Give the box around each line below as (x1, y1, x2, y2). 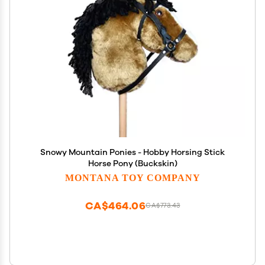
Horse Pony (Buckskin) (88, 158, 177, 169)
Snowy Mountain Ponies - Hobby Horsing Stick (40, 147, 225, 158)
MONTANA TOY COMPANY (64, 172, 201, 183)
